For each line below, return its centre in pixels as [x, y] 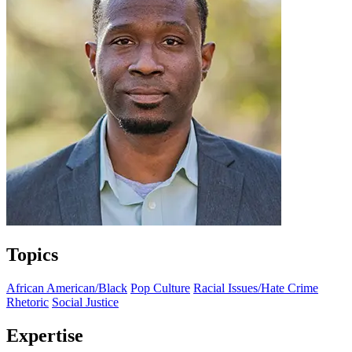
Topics [32, 254]
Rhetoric [27, 302]
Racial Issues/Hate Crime [256, 288]
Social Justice [85, 302]
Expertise [45, 335]
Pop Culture [160, 288]
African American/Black [67, 288]
